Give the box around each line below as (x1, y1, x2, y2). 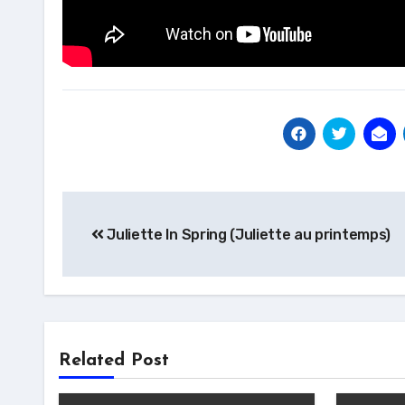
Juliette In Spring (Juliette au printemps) (103, 226, 391, 243)
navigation (61, 231, 207, 260)
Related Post (59, 352, 169, 370)
